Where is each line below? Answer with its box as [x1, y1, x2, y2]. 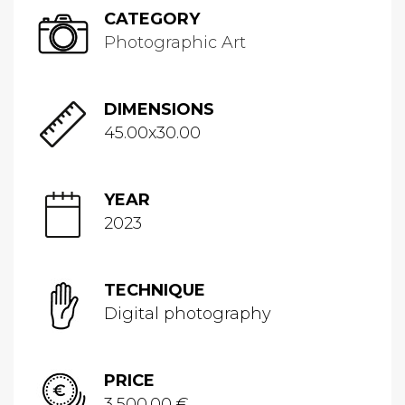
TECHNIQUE [104, 280, 205, 300]
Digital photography [104, 304, 271, 324]
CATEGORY [104, 9, 200, 29]
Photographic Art [104, 33, 246, 52]
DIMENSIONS [104, 99, 214, 119]
